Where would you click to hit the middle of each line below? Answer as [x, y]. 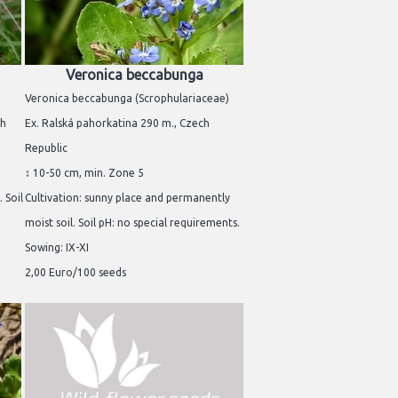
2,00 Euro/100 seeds [76, 272]
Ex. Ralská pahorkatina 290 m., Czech [117, 123]
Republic [46, 147]
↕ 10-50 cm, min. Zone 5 [84, 172]
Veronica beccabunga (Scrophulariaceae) [127, 98]
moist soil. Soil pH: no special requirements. [132, 222]
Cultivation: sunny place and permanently [127, 197]
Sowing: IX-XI [57, 247]
